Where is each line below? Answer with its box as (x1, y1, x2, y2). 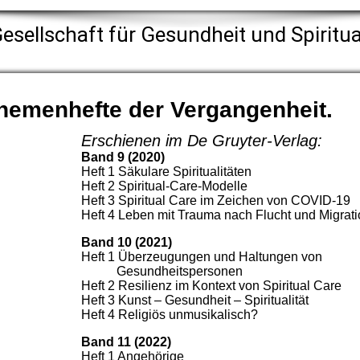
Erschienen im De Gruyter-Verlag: (81, 132, 322, 150)
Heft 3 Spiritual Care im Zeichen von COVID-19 (81, 194, 350, 208)
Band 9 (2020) (81, 150, 165, 165)
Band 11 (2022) (81, 335, 171, 350)
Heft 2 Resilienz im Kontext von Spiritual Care (81, 279, 342, 293)
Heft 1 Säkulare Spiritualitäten (81, 165, 252, 179)
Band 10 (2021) (81, 235, 172, 250)
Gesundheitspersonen (81, 264, 243, 279)
